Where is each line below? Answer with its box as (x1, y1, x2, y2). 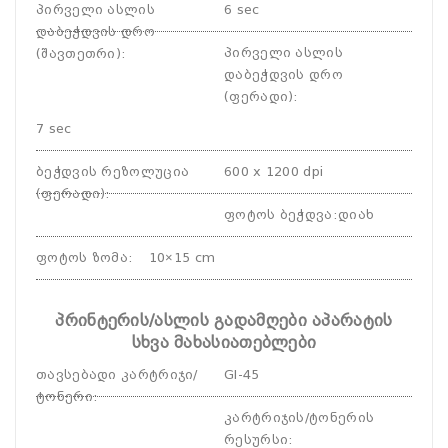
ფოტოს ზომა (36, 250, 129, 265)
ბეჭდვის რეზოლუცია (36, 164, 190, 179)
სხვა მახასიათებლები (131, 333, 317, 352)
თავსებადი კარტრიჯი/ (36, 367, 198, 382)
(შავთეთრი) (36, 46, 122, 61)
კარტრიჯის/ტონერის (224, 410, 375, 425)
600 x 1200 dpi (224, 164, 324, 179)
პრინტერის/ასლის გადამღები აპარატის (55, 311, 393, 330)
